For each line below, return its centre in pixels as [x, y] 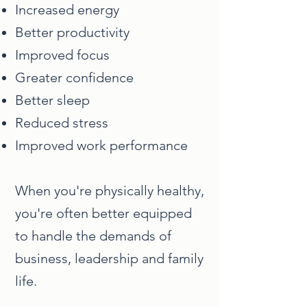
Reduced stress [62, 123]
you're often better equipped [103, 213]
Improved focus [62, 55]
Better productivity [72, 32]
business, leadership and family [109, 258]
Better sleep [52, 100]
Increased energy [67, 10]
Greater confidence [74, 77]
